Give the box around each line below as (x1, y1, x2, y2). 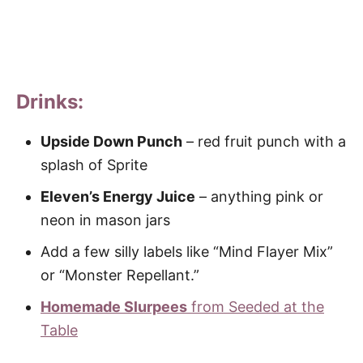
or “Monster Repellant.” (41, 267, 199, 284)
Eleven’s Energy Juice (41, 188, 195, 206)
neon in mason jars (41, 211, 170, 229)
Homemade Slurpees (41, 298, 187, 316)
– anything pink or (195, 188, 323, 206)
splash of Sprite (41, 156, 147, 174)
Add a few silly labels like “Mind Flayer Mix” (41, 243, 333, 261)
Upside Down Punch (41, 133, 182, 151)
